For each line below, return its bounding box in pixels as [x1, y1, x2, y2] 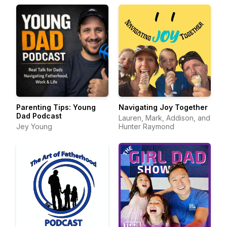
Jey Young [16, 122, 52, 131]
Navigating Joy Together [119, 103, 208, 111]
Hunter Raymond [119, 122, 174, 131]
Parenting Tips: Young [16, 103, 96, 111]
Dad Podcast [16, 111, 62, 120]
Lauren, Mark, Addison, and [119, 113, 210, 122]
